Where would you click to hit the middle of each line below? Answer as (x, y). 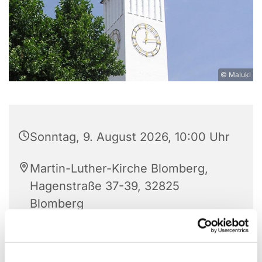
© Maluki (236, 75)
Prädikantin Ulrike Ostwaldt (106, 235)
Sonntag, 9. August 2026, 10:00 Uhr (130, 137)
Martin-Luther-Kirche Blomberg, (119, 169)
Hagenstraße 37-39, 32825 (105, 186)
